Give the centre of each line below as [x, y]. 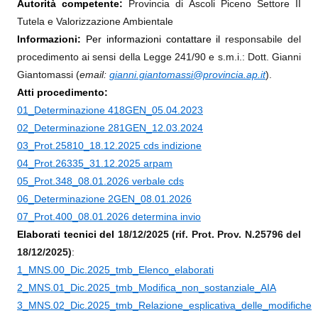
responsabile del [263, 39]
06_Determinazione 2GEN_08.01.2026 [104, 199]
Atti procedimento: [62, 92]
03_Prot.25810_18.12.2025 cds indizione [109, 146]
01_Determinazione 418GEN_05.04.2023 [110, 110]
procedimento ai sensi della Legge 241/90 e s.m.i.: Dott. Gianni [159, 57]
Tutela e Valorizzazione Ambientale [95, 21]
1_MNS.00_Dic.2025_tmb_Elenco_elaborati [115, 270]
